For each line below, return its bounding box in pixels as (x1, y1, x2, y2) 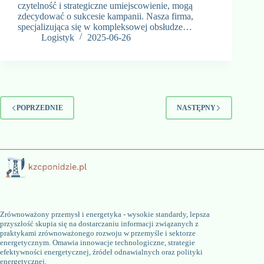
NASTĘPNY (177, 103, 216, 112)
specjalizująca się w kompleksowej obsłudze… (18, 22, 192, 32)
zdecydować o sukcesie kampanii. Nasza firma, (18, 11, 193, 22)
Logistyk (41, 32, 74, 43)
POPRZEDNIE (16, 103, 63, 112)
